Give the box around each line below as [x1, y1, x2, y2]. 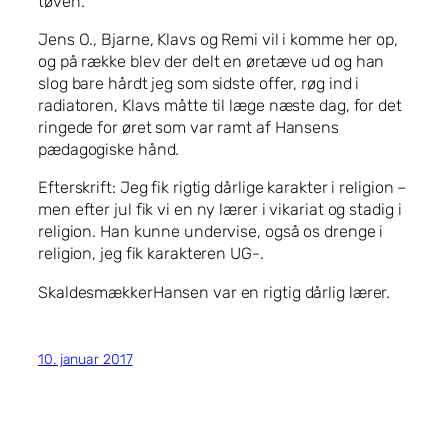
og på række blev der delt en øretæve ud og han [38, 52, 385, 72]
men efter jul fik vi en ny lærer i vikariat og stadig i [38, 200, 402, 220]
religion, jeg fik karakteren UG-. [38, 244, 264, 264]
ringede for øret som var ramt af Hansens [38, 118, 339, 138]
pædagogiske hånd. [38, 140, 180, 160]
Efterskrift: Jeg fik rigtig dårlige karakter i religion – [38, 178, 407, 198]
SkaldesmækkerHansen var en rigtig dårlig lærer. [38, 282, 391, 302]
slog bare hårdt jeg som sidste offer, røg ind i [38, 74, 360, 94]
